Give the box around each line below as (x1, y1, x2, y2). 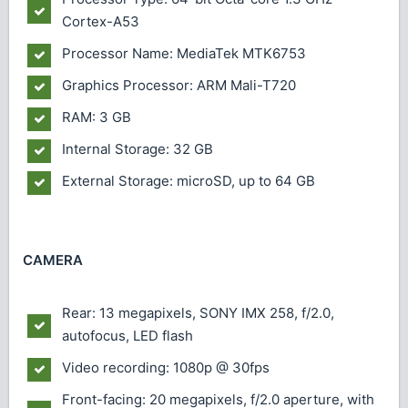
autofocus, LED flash (62, 326, 193, 344)
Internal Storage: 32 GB (62, 139, 213, 158)
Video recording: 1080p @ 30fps (62, 358, 270, 376)
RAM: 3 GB (62, 107, 131, 126)
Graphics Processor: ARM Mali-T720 (62, 76, 296, 94)
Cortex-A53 (62, 12, 139, 30)
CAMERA (23, 251, 83, 270)
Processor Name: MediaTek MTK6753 (62, 44, 306, 62)
